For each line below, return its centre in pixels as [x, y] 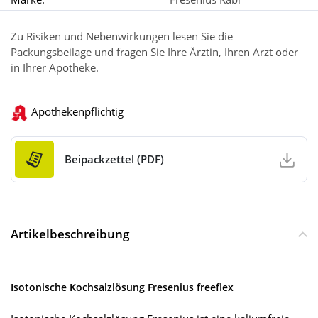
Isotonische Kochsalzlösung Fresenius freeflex [122, 287]
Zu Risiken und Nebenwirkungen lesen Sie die [122, 37]
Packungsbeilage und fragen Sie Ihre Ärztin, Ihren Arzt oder [154, 52]
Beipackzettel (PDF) [114, 159]
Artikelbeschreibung [70, 234]
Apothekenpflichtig [77, 112]
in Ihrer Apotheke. [55, 68]
